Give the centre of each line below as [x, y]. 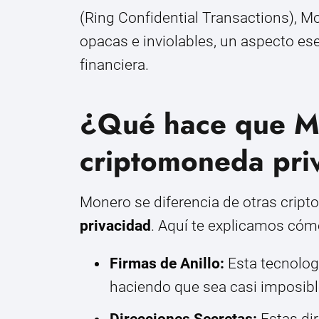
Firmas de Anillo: [167, 263]
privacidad [115, 225]
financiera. [114, 64]
